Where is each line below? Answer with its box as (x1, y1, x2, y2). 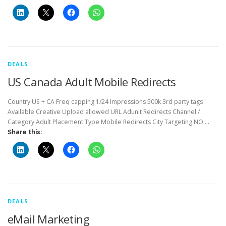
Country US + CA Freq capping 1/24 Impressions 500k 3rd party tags (8, 97, 203, 106)
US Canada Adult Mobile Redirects (8, 74, 176, 89)
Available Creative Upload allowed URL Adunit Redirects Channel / (8, 107, 200, 116)
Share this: (8, 128, 42, 136)
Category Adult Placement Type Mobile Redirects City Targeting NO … (8, 117, 209, 126)
